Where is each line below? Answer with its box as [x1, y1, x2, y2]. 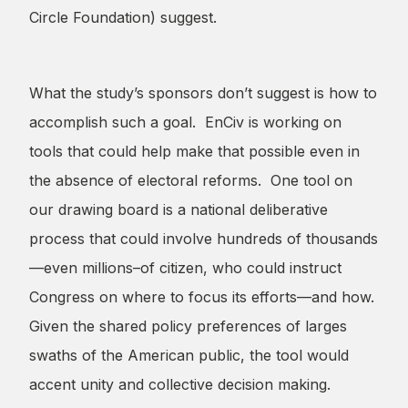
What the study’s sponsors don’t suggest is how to [29, 84, 377, 103]
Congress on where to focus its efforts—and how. [29, 288, 379, 307]
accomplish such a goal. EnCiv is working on [29, 113, 342, 132]
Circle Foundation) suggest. [29, 8, 217, 27]
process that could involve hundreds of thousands [29, 229, 378, 249]
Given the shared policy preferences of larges [29, 317, 347, 336]
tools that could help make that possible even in [29, 142, 360, 161]
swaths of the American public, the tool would [29, 346, 349, 365]
